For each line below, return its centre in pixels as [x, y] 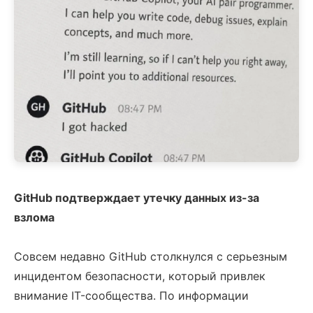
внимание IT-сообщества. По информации [131, 296]
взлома [34, 217]
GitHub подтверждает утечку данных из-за [137, 198]
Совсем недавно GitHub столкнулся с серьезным [151, 256]
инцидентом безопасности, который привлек [140, 276]
